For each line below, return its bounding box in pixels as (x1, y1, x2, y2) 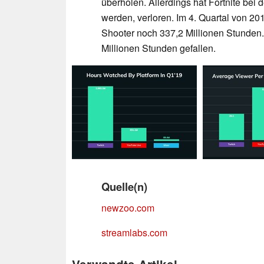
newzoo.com (101, 200, 154, 214)
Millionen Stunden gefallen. (101, 41, 216, 55)
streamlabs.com (101, 225, 167, 239)
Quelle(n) (101, 178, 147, 194)
